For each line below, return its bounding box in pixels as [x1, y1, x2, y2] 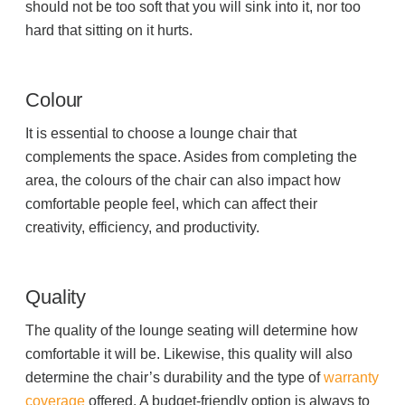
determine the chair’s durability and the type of [25, 370, 321, 386]
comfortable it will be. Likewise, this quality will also [25, 346, 353, 363]
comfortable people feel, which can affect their [25, 196, 318, 212]
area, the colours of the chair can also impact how [25, 173, 342, 189]
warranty [324, 370, 380, 386]
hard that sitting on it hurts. [25, 23, 193, 39]
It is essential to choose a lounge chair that [25, 126, 297, 142]
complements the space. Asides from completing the [25, 149, 358, 165]
